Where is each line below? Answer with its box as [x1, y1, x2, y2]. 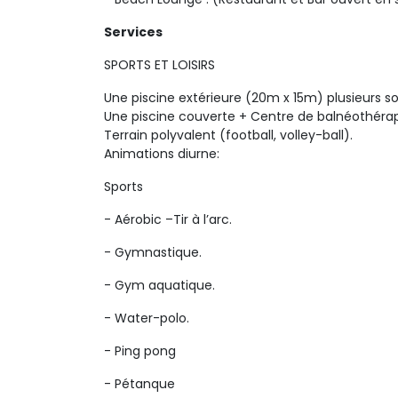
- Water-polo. [104, 309, 189, 327]
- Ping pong [104, 342, 176, 360]
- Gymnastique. [104, 243, 202, 261]
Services [104, 23, 163, 41]
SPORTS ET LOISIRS [104, 56, 215, 74]
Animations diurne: [104, 145, 223, 163]
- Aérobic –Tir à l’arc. [104, 211, 232, 228]
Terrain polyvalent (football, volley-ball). [104, 126, 353, 144]
